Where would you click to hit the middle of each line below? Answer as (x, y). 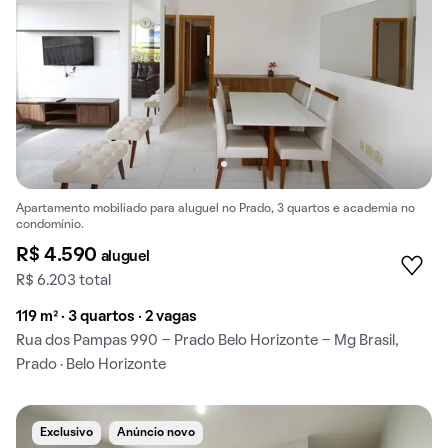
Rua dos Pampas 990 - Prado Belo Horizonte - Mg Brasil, (207, 340)
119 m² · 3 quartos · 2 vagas (106, 316)
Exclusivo (66, 432)
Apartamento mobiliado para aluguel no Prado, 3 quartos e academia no (215, 208)
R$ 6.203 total (63, 280)
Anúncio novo (156, 432)
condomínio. (50, 224)
